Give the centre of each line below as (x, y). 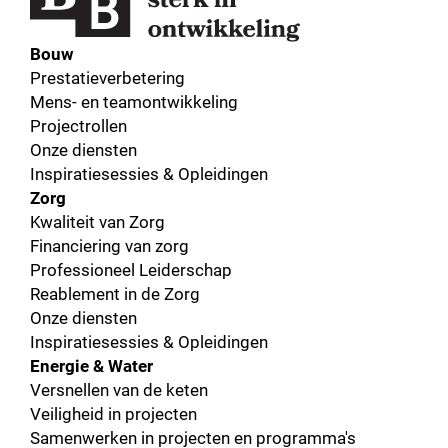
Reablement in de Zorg (115, 293)
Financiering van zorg (109, 245)
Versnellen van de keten (119, 389)
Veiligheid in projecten (113, 413)
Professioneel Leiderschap (131, 269)
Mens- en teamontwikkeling (134, 101)
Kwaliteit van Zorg (97, 221)
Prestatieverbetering (107, 77)
